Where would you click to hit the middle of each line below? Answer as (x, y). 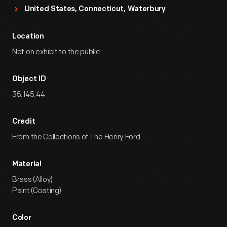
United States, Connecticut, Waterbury (95, 9)
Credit (24, 122)
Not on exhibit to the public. (57, 52)
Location (28, 37)
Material (27, 164)
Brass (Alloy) (33, 180)
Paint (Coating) (37, 191)
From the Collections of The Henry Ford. (77, 137)
